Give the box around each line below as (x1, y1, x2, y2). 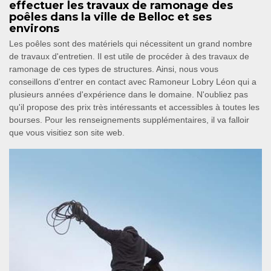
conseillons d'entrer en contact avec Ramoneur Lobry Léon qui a (9, 77, 256, 87)
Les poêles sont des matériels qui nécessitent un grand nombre (9, 39, 252, 49)
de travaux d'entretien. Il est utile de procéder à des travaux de (9, 51, 249, 62)
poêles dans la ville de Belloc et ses (9, 10, 212, 24)
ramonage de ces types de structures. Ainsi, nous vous (9, 64, 218, 74)
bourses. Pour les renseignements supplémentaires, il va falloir (9, 115, 249, 125)
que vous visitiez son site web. (9, 128, 125, 138)
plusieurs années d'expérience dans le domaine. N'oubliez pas (9, 90, 248, 100)
